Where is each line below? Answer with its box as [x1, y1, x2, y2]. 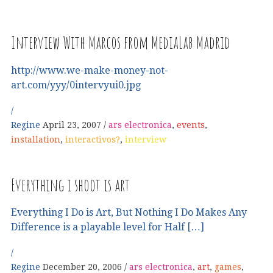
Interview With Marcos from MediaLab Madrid [11, 31, 230, 53]
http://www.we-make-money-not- [11, 64, 168, 76]
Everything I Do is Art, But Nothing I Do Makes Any [11, 207, 247, 219]
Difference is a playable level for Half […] [11, 221, 204, 233]
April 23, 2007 [43, 119, 101, 130]
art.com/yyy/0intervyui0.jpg [11, 79, 141, 91]
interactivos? [65, 134, 120, 144]
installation [11, 134, 60, 144]
